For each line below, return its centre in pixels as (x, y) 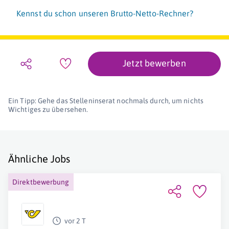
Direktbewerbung (41, 182)
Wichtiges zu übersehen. (48, 110)
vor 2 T (75, 221)
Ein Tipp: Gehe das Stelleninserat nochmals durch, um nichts (106, 101)
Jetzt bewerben (154, 63)
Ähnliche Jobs (39, 159)
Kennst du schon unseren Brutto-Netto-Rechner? (105, 14)
